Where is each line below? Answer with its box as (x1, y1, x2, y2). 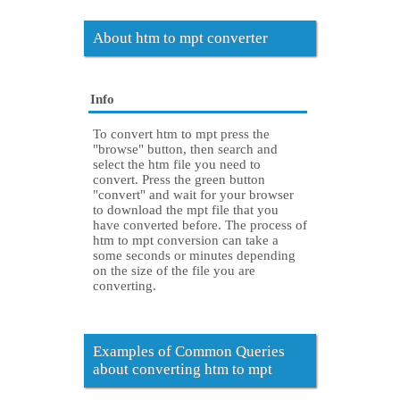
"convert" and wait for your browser (93, 187, 294, 203)
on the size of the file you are (93, 263, 255, 279)
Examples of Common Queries (93, 343, 285, 361)
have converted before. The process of (93, 218, 307, 233)
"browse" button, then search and (93, 142, 278, 157)
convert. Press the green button (93, 172, 265, 187)
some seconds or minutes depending (93, 248, 296, 263)
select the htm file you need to (93, 157, 261, 172)
